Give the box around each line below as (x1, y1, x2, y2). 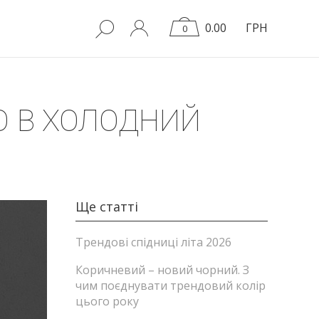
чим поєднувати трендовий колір (75, 278, 266, 293)
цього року (75, 293, 139, 309)
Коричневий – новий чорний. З (75, 262, 249, 278)
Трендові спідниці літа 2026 (75, 234, 231, 250)
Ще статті (75, 198, 138, 215)
